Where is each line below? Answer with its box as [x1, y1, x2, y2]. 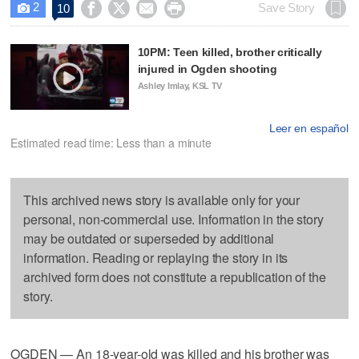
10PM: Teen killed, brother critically [137, 45, 322, 58]
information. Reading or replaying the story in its [23, 248, 288, 268]
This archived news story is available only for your [23, 191, 301, 210]
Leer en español [268, 122, 349, 135]
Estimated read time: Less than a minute [10, 135, 212, 151]
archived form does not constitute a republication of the [23, 268, 326, 287]
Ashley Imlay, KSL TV [137, 80, 223, 91]
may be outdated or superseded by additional [23, 229, 275, 248]
